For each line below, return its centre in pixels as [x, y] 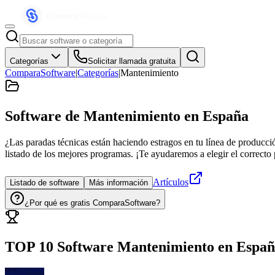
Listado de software [45, 182]
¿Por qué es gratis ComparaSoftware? [92, 203]
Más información [118, 182]
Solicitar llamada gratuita [132, 61]
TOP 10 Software [59, 246]
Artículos [171, 182]
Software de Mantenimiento [93, 116]
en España [215, 116]
